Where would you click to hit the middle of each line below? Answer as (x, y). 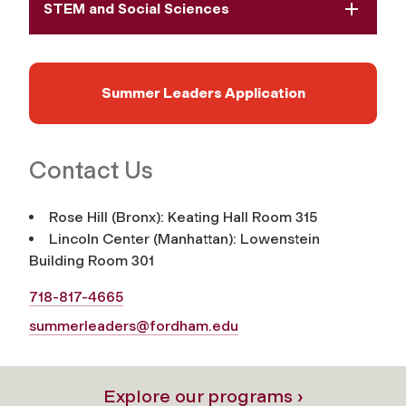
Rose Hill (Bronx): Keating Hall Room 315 (183, 217)
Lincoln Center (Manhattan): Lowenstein (184, 238)
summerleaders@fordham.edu (134, 325)
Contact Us (91, 170)
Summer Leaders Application (203, 92)
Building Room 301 (92, 260)
